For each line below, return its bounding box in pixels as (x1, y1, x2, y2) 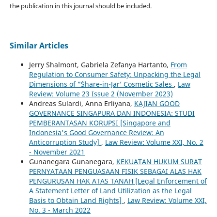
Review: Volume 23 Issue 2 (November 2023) (29, 89, 173, 98)
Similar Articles (9, 40, 68, 51)
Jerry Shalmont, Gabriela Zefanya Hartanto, (29, 60, 170, 69)
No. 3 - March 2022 (29, 205, 91, 215)
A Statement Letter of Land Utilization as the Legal (29, 186, 192, 195)
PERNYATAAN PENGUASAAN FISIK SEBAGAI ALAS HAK (29, 166, 201, 176)
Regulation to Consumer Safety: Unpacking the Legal (29, 69, 201, 79)
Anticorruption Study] (29, 137, 101, 147)
